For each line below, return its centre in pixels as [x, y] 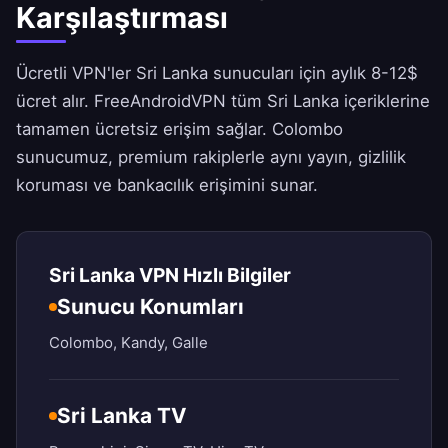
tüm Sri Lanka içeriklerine [328, 101]
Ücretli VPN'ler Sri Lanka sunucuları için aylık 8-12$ [217, 73]
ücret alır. [55, 101]
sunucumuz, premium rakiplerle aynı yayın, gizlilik [211, 157]
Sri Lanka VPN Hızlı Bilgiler [170, 275]
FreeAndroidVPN [160, 101]
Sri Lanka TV [122, 416]
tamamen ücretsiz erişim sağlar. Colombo [179, 129]
